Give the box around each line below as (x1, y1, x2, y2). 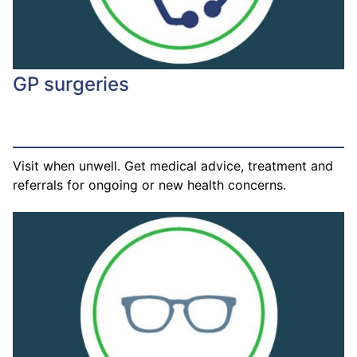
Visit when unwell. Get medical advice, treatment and (13, 157, 333, 174)
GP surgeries (13, 72, 129, 96)
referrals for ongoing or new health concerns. (13, 176, 286, 193)
